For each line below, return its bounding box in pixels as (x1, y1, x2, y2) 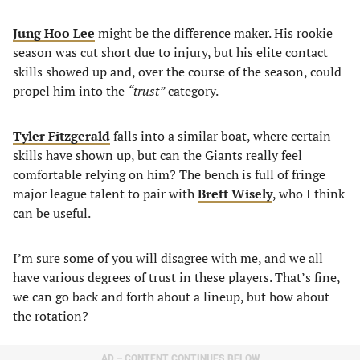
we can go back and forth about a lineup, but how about (13, 288, 329, 305)
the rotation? (13, 307, 88, 325)
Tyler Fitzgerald (13, 127, 110, 145)
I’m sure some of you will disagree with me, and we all (13, 249, 323, 267)
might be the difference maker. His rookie (95, 24, 333, 42)
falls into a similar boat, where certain (110, 127, 331, 145)
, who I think (272, 185, 345, 202)
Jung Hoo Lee (13, 24, 95, 42)
